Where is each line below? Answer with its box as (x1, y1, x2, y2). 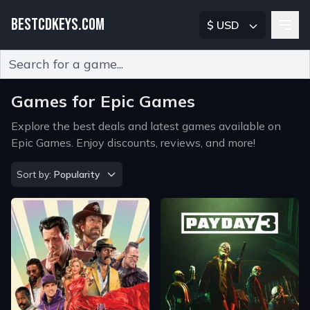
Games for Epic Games (11, 91, 195, 111)
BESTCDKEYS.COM (11, 15, 104, 35)
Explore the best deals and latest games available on (11, 119, 281, 133)
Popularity (54, 168, 100, 181)
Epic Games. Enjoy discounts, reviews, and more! (11, 136, 255, 149)
